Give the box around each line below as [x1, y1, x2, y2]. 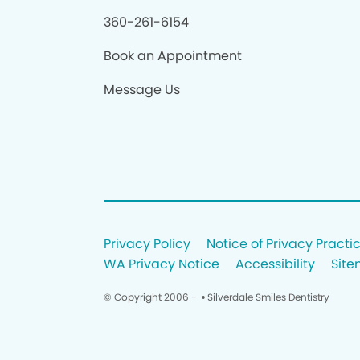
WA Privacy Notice [103, 255, 219, 273]
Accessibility [235, 255, 315, 273]
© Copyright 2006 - [103, 290, 199, 304]
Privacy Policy [103, 235, 190, 253]
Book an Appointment [103, 47, 242, 65]
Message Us [103, 80, 180, 99]
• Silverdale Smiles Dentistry [198, 290, 329, 304]
